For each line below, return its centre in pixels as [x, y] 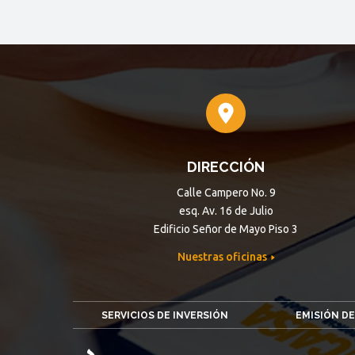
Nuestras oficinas [223, 256]
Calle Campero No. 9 [226, 192]
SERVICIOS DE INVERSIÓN [165, 315]
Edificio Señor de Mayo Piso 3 [226, 229]
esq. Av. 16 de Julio [226, 210]
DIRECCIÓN [226, 166]
